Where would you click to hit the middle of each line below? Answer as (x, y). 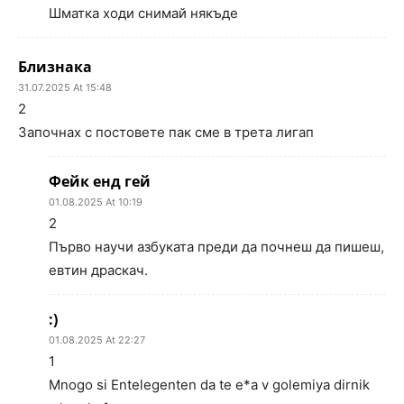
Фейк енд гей (100, 181)
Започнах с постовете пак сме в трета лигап (166, 132)
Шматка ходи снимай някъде (143, 13)
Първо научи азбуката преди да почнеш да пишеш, (216, 247)
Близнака (55, 67)
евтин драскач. (98, 270)
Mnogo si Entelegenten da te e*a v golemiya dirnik (209, 385)
